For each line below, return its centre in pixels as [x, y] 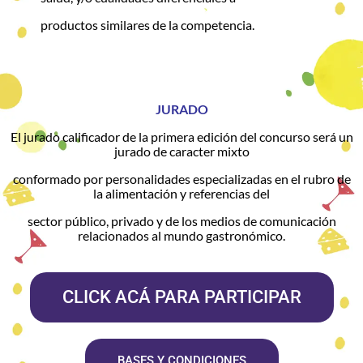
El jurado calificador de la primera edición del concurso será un [181, 136]
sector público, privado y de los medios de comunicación [181, 220]
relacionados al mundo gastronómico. [181, 235]
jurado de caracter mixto [181, 151]
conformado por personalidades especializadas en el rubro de [181, 178]
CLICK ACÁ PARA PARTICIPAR [181, 297]
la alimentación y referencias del [181, 193]
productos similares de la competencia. [147, 24]
